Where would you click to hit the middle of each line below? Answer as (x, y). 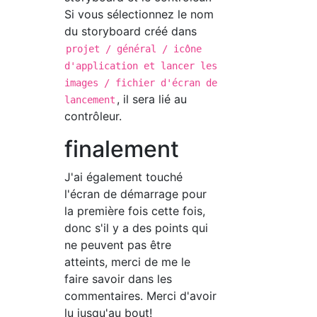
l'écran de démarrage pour (136, 194)
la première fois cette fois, (135, 211)
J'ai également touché (124, 177)
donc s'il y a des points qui (137, 227)
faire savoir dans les (119, 278)
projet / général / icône (134, 48)
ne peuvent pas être (118, 244)
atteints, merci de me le (128, 261)
